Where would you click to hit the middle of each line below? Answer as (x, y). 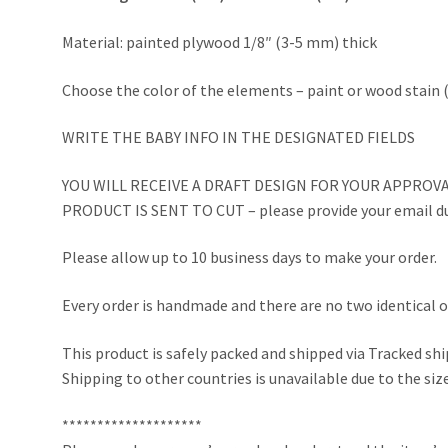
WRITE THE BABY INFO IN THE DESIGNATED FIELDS (239, 137)
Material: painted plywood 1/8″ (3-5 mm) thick (220, 41)
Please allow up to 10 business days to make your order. (250, 257)
